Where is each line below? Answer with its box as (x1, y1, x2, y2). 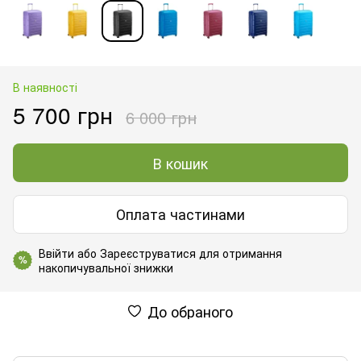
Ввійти (39, 244, 74, 261)
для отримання (196, 244, 282, 261)
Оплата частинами (116, 203, 245, 225)
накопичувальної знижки (39, 259, 173, 276)
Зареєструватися (100, 244, 196, 261)
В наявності (13, 78, 77, 95)
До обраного (147, 300, 233, 322)
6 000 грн (126, 105, 197, 129)
